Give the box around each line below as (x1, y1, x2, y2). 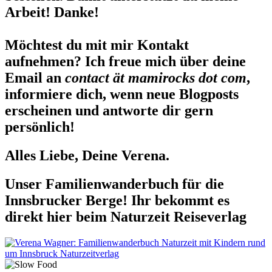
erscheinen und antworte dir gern (5, 103, 213, 119)
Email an (5, 70, 61, 86)
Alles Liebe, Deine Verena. (5, 147, 169, 163)
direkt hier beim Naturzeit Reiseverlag (5, 208, 246, 225)
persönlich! (5, 119, 75, 135)
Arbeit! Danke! (5, 4, 99, 21)
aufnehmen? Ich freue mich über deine (5, 53, 246, 70)
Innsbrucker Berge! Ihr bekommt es (5, 192, 229, 208)
